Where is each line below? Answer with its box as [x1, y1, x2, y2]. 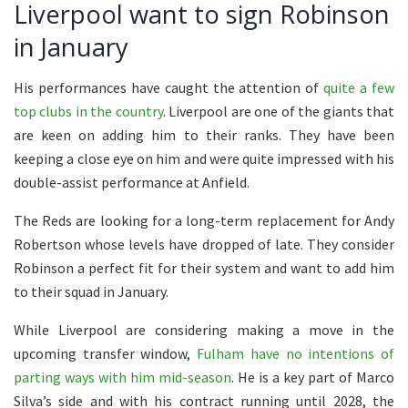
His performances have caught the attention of [14, 78, 324, 97]
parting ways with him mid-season [14, 368, 231, 387]
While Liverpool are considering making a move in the [14, 321, 394, 340]
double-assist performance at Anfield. [14, 173, 250, 192]
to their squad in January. [14, 282, 168, 301]
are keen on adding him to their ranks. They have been [14, 126, 394, 145]
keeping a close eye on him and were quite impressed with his [14, 149, 394, 168]
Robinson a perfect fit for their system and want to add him [14, 259, 394, 278]
